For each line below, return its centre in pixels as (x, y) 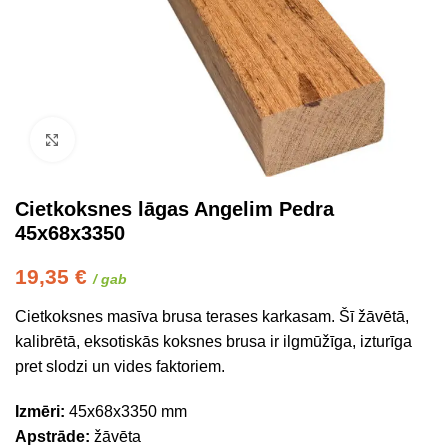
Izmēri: (40, 411)
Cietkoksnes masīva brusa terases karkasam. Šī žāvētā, (212, 316)
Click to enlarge (128, 139)
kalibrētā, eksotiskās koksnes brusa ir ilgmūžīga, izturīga (213, 341)
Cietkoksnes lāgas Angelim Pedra (174, 209)
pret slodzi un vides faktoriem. (120, 366)
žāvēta (117, 436)
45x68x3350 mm (126, 411)
